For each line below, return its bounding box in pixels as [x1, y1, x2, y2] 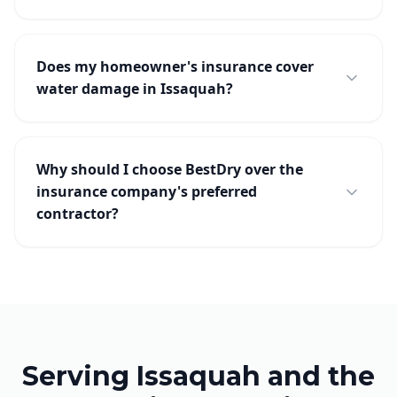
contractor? [36, 204, 119, 223]
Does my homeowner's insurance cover [36, 57, 314, 76]
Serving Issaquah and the [22, 360, 375, 393]
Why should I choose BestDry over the [36, 160, 303, 179]
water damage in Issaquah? [36, 79, 233, 98]
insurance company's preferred [36, 182, 257, 201]
